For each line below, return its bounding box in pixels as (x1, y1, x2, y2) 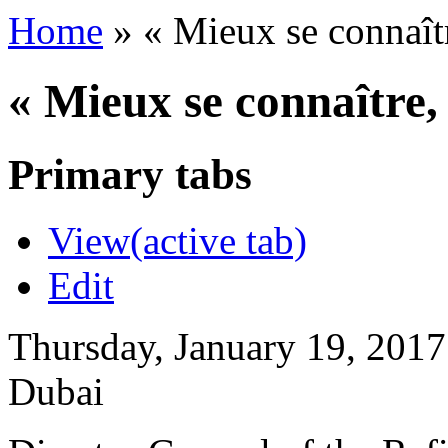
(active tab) (130, 219, 307, 263)
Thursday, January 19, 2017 (8, 325, 446, 369)
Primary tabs (8, 150, 252, 198)
